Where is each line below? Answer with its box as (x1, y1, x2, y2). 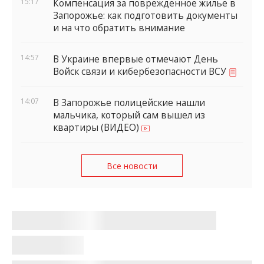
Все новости (107, 160, 157, 171)
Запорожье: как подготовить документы (53, 9, 237, 22)
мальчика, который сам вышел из (53, 108, 205, 121)
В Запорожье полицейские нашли (53, 96, 205, 109)
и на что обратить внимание (53, 22, 185, 35)
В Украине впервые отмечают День (53, 52, 218, 65)
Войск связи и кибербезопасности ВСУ (53, 65, 229, 78)
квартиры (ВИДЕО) (53, 121, 141, 134)
